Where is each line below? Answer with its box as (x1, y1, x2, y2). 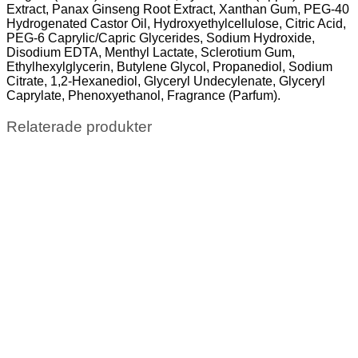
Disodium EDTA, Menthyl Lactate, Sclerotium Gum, (6, 45, 295, 59)
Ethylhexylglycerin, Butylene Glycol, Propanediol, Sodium (6, 59, 332, 74)
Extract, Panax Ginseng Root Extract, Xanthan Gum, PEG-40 (6, 2, 349, 16)
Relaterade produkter (6, 117, 152, 135)
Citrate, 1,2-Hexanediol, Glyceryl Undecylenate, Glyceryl (6, 74, 325, 88)
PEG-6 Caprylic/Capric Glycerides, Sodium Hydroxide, (6, 30, 315, 45)
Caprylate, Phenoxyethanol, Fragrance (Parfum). (6, 88, 280, 102)
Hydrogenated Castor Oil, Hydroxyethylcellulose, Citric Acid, (6, 16, 346, 30)
